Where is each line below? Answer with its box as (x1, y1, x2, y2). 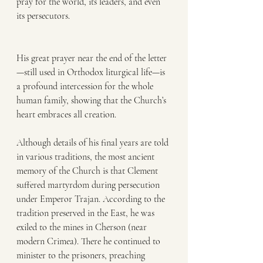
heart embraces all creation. (16, 109, 116, 120)
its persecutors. (16, 10, 70, 22)
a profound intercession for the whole (16, 80, 156, 92)
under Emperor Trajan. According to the (16, 193, 167, 205)
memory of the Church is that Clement (16, 165, 160, 177)
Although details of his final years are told (16, 137, 171, 149)
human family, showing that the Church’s (16, 95, 168, 106)
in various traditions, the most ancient (16, 151, 157, 163)
